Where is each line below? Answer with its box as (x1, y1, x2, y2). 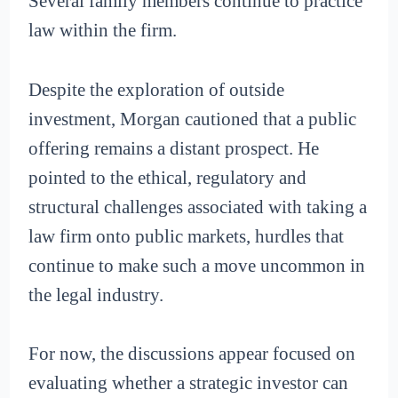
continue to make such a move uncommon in (28, 254, 366, 276)
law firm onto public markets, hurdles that (28, 225, 345, 247)
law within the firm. (28, 20, 178, 42)
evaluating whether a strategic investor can (28, 372, 349, 394)
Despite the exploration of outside (28, 78, 285, 100)
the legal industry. (28, 283, 164, 306)
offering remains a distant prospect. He (28, 137, 320, 159)
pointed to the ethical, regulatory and (28, 166, 307, 188)
